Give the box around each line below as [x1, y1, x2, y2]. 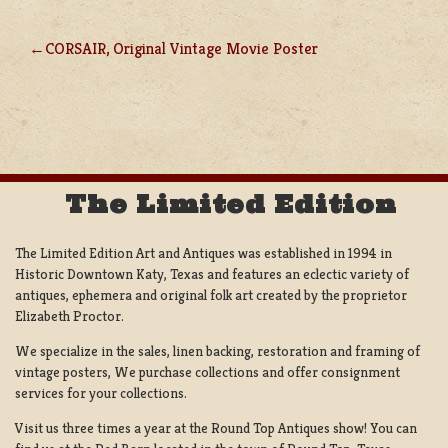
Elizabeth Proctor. [15, 306, 124, 325]
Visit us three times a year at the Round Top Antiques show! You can [15, 418, 417, 437]
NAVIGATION [15, 84, 212, 116]
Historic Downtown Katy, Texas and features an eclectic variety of [15, 264, 409, 283]
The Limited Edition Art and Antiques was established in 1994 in [15, 243, 392, 262]
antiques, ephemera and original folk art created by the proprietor [15, 285, 407, 304]
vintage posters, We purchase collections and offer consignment [15, 362, 400, 381]
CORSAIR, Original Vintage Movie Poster [45, 37, 318, 59]
